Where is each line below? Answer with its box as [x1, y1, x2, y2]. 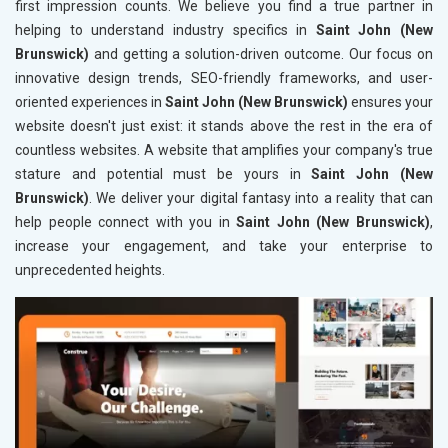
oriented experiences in [15, 94, 165, 111]
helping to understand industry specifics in [15, 22, 316, 39]
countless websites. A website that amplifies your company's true [15, 142, 433, 159]
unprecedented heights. [15, 262, 165, 279]
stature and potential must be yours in [15, 166, 312, 183]
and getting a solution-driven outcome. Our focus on [89, 46, 433, 63]
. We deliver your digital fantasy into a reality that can [89, 190, 433, 207]
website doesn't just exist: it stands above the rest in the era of [15, 118, 433, 135]
